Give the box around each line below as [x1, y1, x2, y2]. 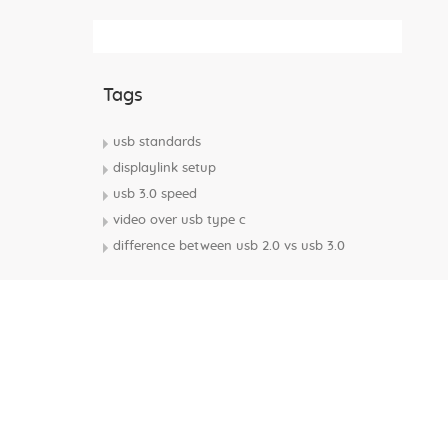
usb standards [113, 136, 202, 149]
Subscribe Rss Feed [103, 29, 234, 43]
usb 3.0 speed [113, 188, 198, 201]
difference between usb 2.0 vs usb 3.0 [113, 240, 346, 253]
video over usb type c [113, 214, 247, 227]
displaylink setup [113, 162, 217, 175]
